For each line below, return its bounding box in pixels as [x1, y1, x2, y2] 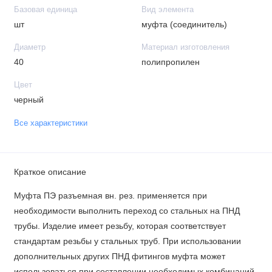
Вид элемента [141, 5, 194, 15]
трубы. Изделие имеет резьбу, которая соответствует [13, 221, 226, 231]
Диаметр [13, 43, 46, 52]
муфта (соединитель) [141, 20, 227, 30]
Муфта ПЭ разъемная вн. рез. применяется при [13, 191, 207, 200]
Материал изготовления [141, 43, 229, 52]
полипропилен [141, 58, 200, 67]
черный [13, 95, 44, 105]
